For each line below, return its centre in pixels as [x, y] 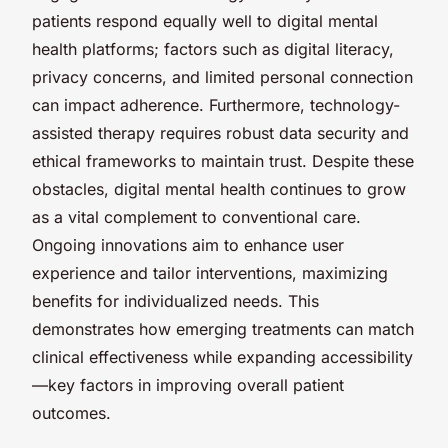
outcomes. [71, 412]
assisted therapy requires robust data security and [220, 132]
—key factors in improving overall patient [188, 384]
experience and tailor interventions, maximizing [210, 272]
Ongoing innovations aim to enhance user [188, 244]
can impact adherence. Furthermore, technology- [216, 104]
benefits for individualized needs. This [175, 300]
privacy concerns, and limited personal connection [222, 76]
